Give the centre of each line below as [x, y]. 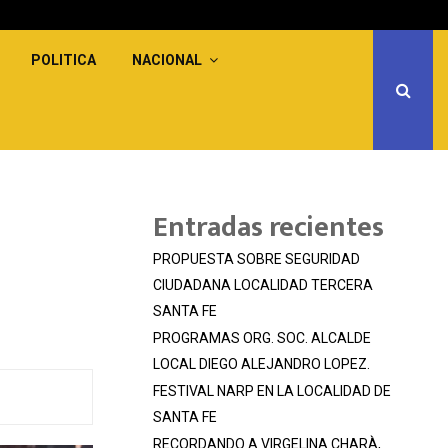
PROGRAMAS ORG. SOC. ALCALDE [262, 338]
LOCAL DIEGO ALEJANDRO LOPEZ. [261, 364]
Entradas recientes [268, 227]
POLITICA [64, 60]
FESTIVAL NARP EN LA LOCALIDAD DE [272, 391]
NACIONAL [167, 60]
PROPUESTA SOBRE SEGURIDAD [256, 259]
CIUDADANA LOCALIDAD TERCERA [263, 285]
